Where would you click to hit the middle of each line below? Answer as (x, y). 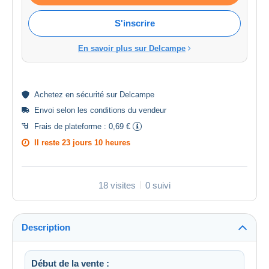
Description (46, 227)
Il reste (48, 142)
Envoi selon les (62, 110)
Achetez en (55, 94)
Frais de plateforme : (71, 126)
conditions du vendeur (128, 110)
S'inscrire (134, 23)
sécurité (90, 94)
